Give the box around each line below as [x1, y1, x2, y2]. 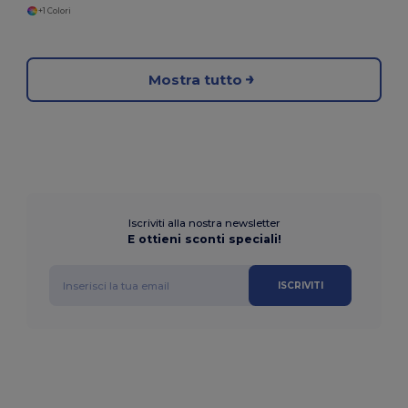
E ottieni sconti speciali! [127, 232, 281, 247]
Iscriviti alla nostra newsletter [127, 217, 280, 230]
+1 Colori [37, 5, 71, 15]
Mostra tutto [148, 70, 242, 88]
